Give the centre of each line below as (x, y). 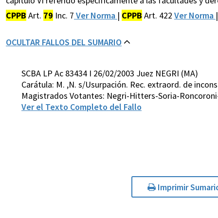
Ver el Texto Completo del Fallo (82, 107)
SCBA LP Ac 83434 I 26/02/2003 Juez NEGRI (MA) (110, 73)
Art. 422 (158, 16)
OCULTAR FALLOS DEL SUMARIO (64, 42)
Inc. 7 (64, 16)
